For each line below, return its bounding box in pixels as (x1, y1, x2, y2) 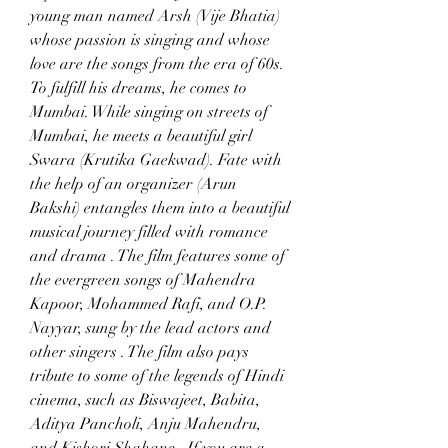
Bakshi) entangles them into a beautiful (30, 198, 290, 218)
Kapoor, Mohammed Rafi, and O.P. (30, 294, 267, 314)
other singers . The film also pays (30, 342, 249, 362)
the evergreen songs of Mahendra (30, 270, 256, 290)
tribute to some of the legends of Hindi (30, 366, 284, 386)
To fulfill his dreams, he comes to (30, 78, 247, 98)
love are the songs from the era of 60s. (30, 54, 284, 74)
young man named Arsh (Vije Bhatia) (30, 6, 280, 26)
